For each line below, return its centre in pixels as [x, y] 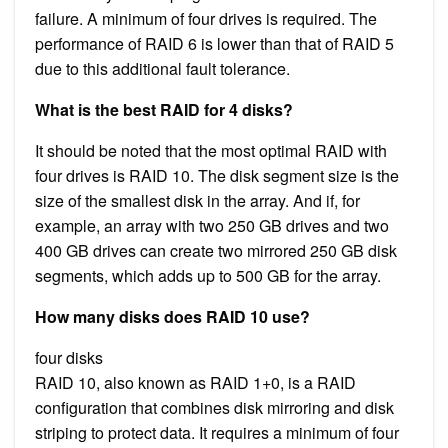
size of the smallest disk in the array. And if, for [197, 200]
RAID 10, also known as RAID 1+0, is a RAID [195, 382]
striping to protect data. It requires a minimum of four [217, 432]
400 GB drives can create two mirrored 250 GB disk [216, 250]
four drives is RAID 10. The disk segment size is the [217, 175]
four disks [69, 357]
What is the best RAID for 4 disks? [164, 109]
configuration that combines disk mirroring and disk [214, 407]
